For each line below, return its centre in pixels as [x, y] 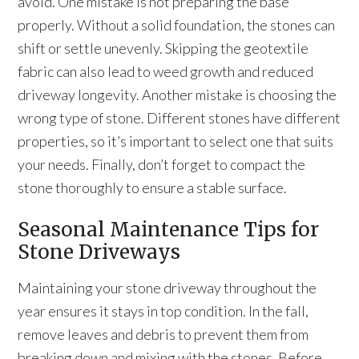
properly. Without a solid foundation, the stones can [177, 25]
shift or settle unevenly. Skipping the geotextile [163, 48]
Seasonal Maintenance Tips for [169, 230]
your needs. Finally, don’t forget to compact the [162, 164]
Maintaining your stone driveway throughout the [167, 288]
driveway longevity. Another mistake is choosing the [177, 95]
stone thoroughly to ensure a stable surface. [153, 188]
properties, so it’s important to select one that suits [176, 141]
